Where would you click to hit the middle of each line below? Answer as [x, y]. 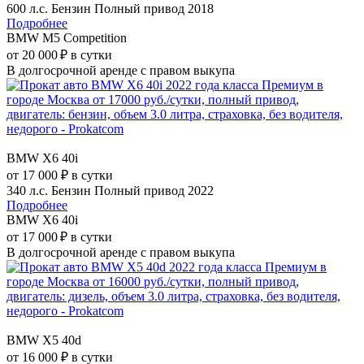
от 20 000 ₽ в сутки [59, 54]
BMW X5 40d [44, 340]
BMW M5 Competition [67, 37]
